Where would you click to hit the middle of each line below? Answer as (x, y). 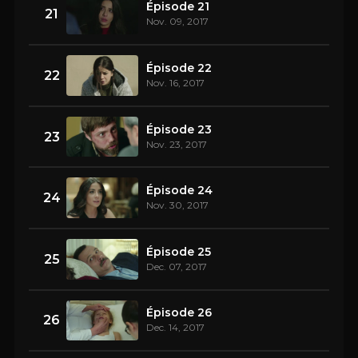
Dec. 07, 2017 (177, 266)
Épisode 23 (179, 129)
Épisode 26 (179, 313)
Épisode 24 (179, 191)
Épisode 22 (179, 68)
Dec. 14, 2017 (175, 328)
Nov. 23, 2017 (177, 144)
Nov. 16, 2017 (175, 83)
